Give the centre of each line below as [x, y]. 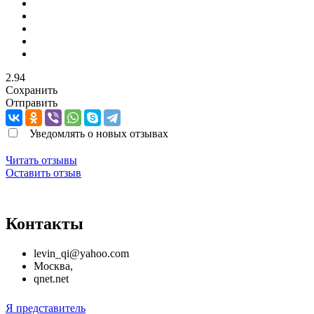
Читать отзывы [41, 160]
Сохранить [32, 90]
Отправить [32, 102]
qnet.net [51, 278]
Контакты [45, 223]
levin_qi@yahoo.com [81, 253]
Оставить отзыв [43, 172]
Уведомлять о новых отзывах [99, 133]
